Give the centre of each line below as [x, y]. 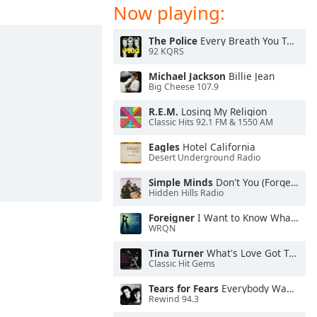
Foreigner [172, 218]
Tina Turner [176, 253]
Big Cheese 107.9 [184, 87]
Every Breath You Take [242, 41]
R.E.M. [163, 111]
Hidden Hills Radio [186, 193]
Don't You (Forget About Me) [252, 182]
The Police [173, 41]
